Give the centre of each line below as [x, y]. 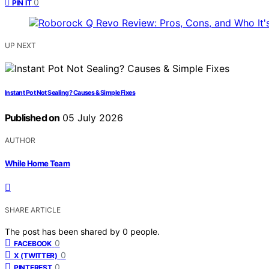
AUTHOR [20, 141]
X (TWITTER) [36, 255]
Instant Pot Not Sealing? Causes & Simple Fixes [70, 93]
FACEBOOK [33, 243]
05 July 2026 [92, 118]
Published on [32, 118]
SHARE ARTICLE [33, 210]
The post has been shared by [64, 231]
